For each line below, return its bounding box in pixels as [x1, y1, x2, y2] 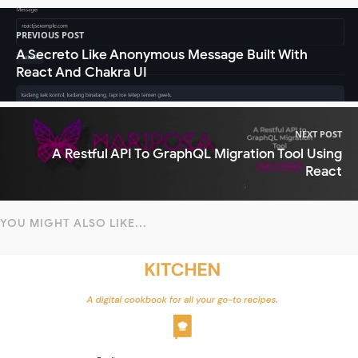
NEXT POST [295, 127, 342, 140]
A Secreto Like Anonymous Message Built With [16, 46, 308, 63]
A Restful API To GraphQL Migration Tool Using [52, 145, 342, 162]
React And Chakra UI [16, 63, 147, 81]
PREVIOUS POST [16, 28, 84, 41]
